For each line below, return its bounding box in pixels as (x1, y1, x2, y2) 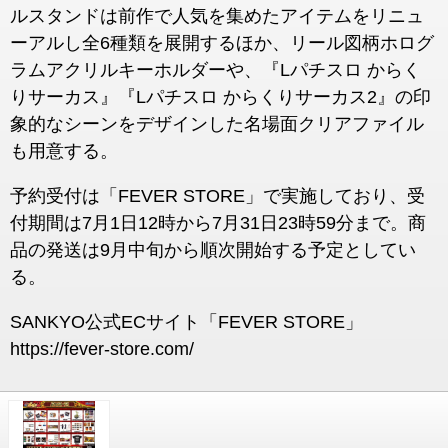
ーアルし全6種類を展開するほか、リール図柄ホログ (10, 33, 434, 53)
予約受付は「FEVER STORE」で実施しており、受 (10, 186, 425, 206)
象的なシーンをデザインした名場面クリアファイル (10, 114, 424, 134)
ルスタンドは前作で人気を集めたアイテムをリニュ (10, 6, 424, 26)
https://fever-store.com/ (10, 339, 194, 359)
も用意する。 (10, 141, 118, 161)
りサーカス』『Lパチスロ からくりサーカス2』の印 (10, 87, 431, 107)
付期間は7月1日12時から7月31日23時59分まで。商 (10, 213, 426, 233)
